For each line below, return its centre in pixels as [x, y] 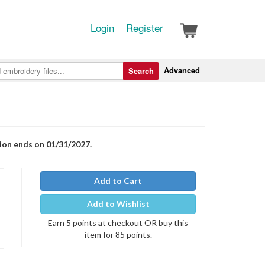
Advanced [182, 70]
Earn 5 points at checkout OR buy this [118, 223]
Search [141, 71]
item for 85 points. [118, 235]
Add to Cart [118, 181]
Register [145, 28]
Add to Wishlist [118, 204]
